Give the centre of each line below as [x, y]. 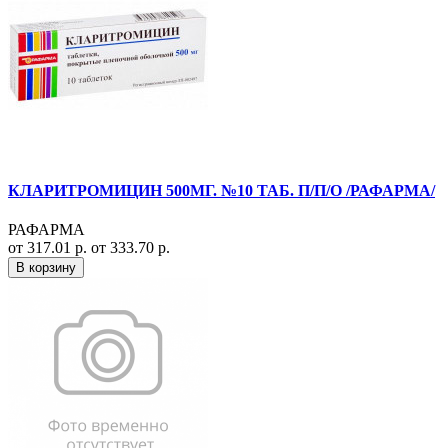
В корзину [46, 267]
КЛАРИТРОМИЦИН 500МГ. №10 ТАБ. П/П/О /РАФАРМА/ [221, 190]
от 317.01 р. [49, 247]
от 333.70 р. [130, 247]
